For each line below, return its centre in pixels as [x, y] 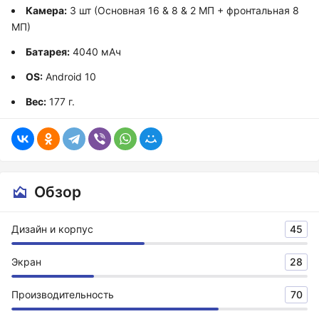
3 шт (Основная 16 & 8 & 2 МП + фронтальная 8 [183, 10]
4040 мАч [95, 52]
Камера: [46, 10]
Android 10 [69, 77]
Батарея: [48, 52]
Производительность [63, 294]
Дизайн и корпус [52, 229]
